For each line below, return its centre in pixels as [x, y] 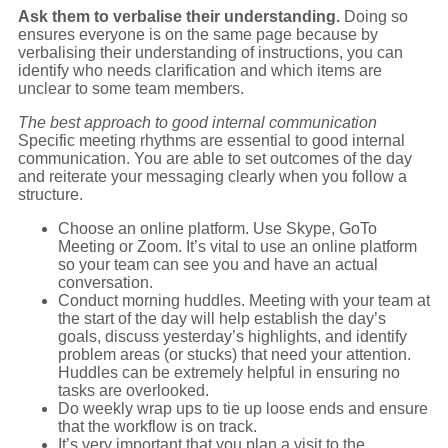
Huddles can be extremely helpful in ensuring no [229, 372]
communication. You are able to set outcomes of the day [215, 158]
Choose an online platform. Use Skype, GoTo [217, 228]
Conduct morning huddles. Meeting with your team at [244, 300]
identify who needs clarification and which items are [200, 70]
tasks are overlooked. [133, 390]
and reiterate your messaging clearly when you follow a [212, 176]
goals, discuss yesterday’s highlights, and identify [232, 336]
